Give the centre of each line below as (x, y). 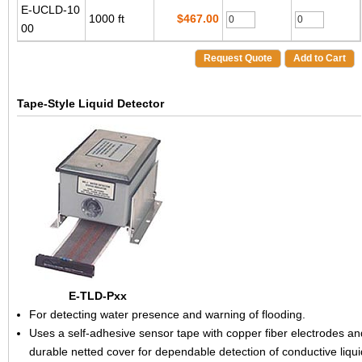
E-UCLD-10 (51, 10)
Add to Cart (320, 58)
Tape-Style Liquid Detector (90, 103)
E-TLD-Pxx (98, 295)
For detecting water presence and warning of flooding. (167, 314)
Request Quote (238, 58)
